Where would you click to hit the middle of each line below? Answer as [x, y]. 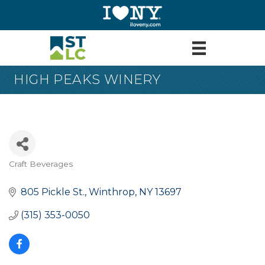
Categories [36, 172]
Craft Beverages [41, 164]
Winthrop [112, 192]
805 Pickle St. [53, 192]
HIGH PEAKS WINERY [87, 80]
